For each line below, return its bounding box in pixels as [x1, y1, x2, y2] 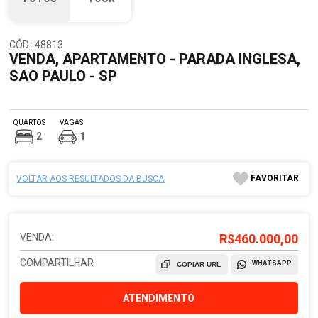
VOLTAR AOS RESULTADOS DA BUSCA [16, 174, 165, 184]
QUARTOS [13, 119, 46, 126]
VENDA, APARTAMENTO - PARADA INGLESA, [9, 50, 301, 67]
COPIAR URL [176, 261, 221, 268]
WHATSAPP [251, 259, 292, 267]
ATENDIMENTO [123, 292, 195, 304]
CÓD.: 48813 [9, 39, 64, 50]
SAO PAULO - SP [9, 67, 118, 84]
